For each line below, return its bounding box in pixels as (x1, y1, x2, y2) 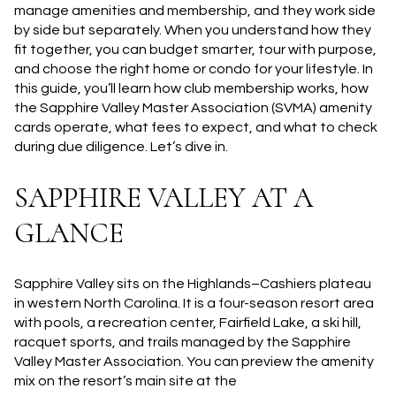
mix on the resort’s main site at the (14, 374, 237, 389)
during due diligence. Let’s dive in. (14, 140, 228, 154)
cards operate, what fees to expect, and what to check (14, 120, 377, 134)
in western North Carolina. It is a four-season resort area (14, 296, 374, 311)
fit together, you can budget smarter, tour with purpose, (14, 42, 377, 57)
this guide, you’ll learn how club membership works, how (14, 81, 369, 95)
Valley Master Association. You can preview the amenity (14, 354, 374, 369)
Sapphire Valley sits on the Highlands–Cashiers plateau (14, 277, 371, 292)
